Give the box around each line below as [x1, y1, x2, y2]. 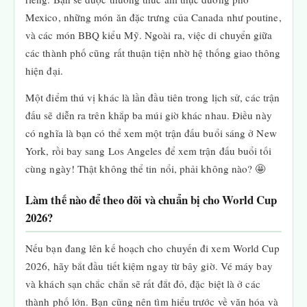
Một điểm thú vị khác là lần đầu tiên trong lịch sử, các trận [25, 90, 280, 104]
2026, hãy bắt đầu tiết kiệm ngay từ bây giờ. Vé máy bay [25, 259, 273, 273]
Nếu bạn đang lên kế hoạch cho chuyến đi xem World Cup [25, 241, 280, 255]
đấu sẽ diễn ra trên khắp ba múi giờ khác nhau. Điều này [25, 108, 272, 122]
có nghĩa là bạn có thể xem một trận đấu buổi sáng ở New [25, 126, 277, 140]
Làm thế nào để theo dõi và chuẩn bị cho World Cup [25, 191, 278, 208]
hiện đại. [25, 64, 63, 77]
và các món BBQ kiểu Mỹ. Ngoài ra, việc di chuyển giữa [25, 28, 273, 42]
